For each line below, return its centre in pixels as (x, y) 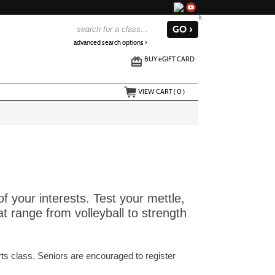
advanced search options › (111, 42)
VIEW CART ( (157, 91)
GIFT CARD (179, 59)
